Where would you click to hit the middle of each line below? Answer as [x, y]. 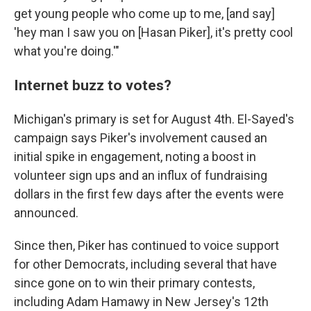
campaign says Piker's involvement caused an [141, 137]
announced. [46, 212]
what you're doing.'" [67, 51]
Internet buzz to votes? [93, 85]
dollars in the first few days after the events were [149, 194]
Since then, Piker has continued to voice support [146, 245]
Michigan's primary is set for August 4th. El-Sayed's [154, 119]
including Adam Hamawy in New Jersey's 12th [141, 301]
